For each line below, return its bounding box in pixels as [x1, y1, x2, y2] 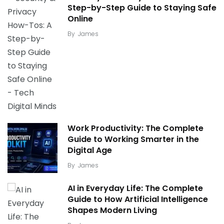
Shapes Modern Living [67, 204, 157, 216]
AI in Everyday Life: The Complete [67, 182, 203, 194]
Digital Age [67, 144, 112, 156]
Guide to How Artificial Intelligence [67, 193, 208, 205]
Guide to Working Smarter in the [67, 133, 199, 145]
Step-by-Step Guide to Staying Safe [67, 2, 216, 14]
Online [67, 13, 93, 25]
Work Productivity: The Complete [67, 122, 203, 134]
